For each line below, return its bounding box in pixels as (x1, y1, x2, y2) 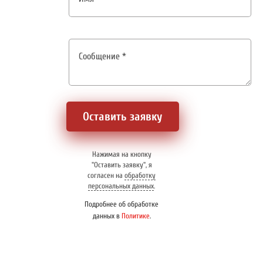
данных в (92, 211, 122, 220)
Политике (121, 211, 150, 220)
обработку (124, 171, 156, 180)
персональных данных (88, 182, 154, 190)
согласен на (87, 171, 124, 180)
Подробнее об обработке (85, 200, 159, 208)
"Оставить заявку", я (91, 161, 152, 169)
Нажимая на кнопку (92, 150, 151, 159)
